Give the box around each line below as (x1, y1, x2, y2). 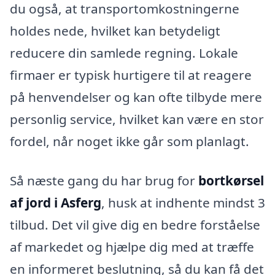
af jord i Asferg (10, 194, 101, 212)
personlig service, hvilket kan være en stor (10, 110, 264, 128)
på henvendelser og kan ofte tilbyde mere (10, 88, 262, 106)
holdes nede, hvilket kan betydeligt (10, 22, 220, 40)
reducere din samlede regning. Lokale (10, 44, 238, 62)
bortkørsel (198, 172, 264, 190)
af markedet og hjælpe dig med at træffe (10, 238, 254, 256)
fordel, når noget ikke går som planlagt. (10, 133, 249, 150)
